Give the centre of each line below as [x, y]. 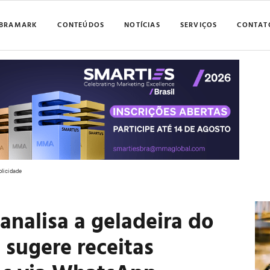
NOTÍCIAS [142, 24]
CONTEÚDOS [81, 24]
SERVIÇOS [199, 24]
